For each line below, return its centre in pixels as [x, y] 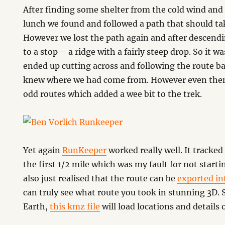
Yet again [43, 150]
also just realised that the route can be [100, 178]
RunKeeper [85, 150]
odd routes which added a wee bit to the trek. [113, 94]
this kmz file [75, 206]
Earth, [37, 206]
